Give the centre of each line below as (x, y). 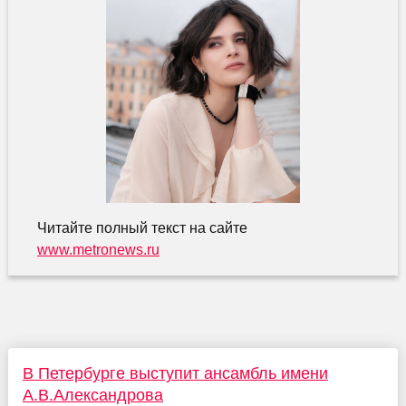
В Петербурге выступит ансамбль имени (175, 374)
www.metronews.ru (98, 250)
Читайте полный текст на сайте (142, 228)
